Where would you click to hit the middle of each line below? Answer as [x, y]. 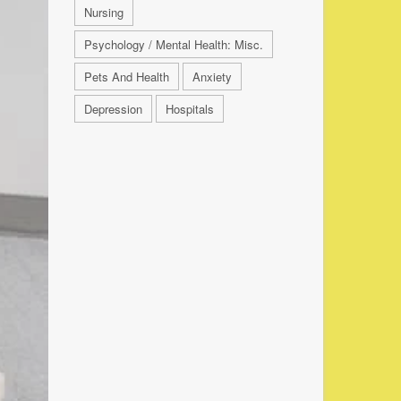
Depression [113, 108]
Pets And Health [126, 76]
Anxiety [212, 76]
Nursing [103, 12]
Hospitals [189, 108]
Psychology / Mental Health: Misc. [173, 44]
